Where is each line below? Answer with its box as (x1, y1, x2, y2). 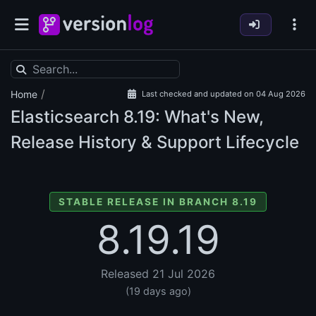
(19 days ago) (125, 285, 191, 298)
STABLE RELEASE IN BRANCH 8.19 (59, 196, 257, 208)
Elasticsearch (11, 107, 119, 128)
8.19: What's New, (119, 107, 264, 128)
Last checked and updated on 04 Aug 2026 (142, 89, 305, 99)
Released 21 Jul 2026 (101, 267, 215, 281)
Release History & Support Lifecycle (11, 132, 299, 153)
